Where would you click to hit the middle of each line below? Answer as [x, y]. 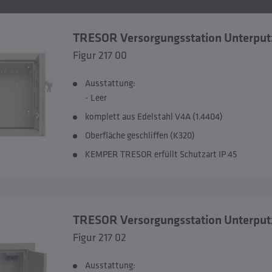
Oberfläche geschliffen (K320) [140, 135]
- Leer [96, 97]
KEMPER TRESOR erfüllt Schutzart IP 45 [161, 154]
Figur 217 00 [100, 55]
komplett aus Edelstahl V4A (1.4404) [154, 116]
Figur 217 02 [99, 237]
